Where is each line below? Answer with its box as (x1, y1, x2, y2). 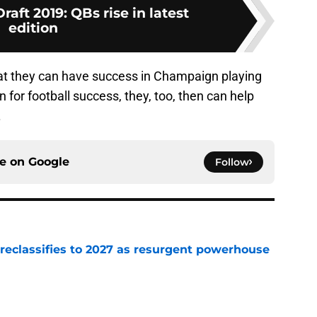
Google (28, 155, 69, 169)
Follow (215, 156, 249, 169)
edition (8, 19, 58, 37)
